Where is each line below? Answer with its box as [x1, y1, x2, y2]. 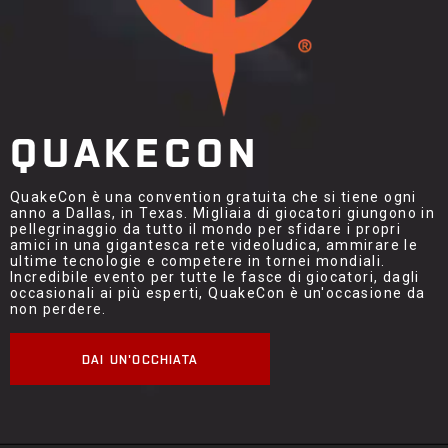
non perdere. [10, 301, 107, 318]
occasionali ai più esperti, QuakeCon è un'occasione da [10, 285, 426, 302]
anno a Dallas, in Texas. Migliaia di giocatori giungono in [10, 205, 436, 222]
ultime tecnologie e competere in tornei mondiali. [10, 253, 386, 270]
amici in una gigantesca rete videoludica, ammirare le [10, 237, 419, 254]
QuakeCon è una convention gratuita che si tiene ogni [10, 189, 417, 206]
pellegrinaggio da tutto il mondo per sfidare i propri [10, 221, 402, 238]
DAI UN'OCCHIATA [82, 350, 198, 367]
